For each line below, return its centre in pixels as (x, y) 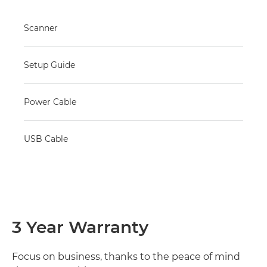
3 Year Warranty (80, 227)
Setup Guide (49, 65)
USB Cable (46, 139)
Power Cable (50, 102)
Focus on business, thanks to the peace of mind (126, 256)
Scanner (41, 28)
